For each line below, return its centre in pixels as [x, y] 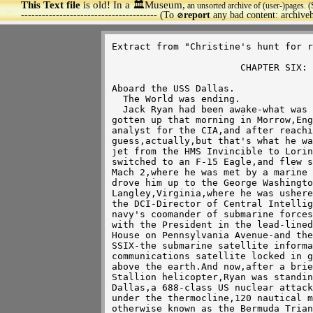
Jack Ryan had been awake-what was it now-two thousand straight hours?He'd [117, 109]
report [197, 15]
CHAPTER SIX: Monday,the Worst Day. [176, 67]
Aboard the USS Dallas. [173, 88]
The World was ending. [117, 99]
